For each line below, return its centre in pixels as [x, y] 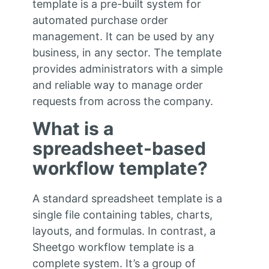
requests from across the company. [122, 101]
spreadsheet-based [119, 148]
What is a [73, 128]
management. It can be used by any [123, 36]
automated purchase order [100, 20]
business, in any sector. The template [127, 52]
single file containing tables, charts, [122, 214]
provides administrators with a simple [127, 68]
